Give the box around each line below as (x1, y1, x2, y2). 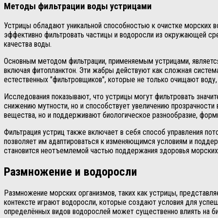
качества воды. (4, 39, 52, 49)
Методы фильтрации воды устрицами (4, 1, 152, 12)
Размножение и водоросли (4, 165, 137, 179)
